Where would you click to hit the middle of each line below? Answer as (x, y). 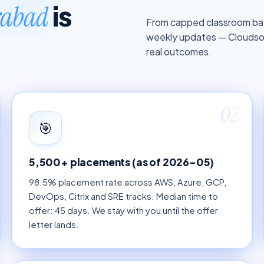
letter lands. (54, 225)
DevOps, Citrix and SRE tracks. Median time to (123, 197)
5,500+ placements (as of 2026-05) (122, 162)
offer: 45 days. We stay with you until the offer (123, 211)
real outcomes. (179, 51)
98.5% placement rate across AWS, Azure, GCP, (128, 182)
